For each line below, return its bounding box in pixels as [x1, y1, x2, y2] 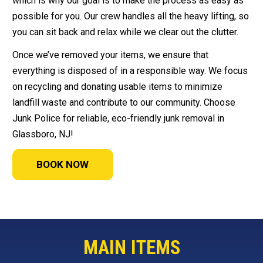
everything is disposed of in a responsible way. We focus [12, 65, 248, 77]
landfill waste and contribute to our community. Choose [12, 97, 235, 109]
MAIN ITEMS [83, 236, 180, 259]
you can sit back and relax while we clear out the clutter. [12, 26, 238, 38]
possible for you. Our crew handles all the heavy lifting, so [12, 11, 249, 22]
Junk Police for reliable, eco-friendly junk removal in [12, 113, 224, 124]
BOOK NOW [36, 159, 89, 171]
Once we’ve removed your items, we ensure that [12, 49, 208, 61]
